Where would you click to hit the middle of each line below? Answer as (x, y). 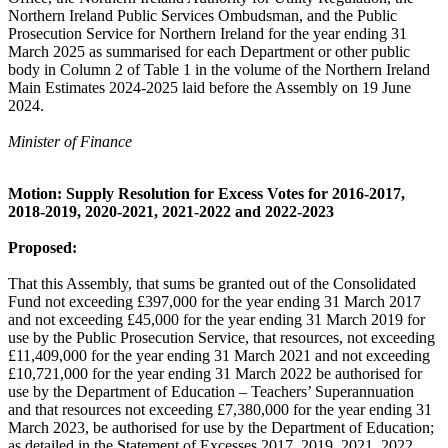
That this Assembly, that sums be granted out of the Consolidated (212, 284)
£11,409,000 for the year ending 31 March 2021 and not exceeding (219, 356)
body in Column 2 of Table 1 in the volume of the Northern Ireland (219, 70)
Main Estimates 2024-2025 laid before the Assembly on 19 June (209, 88)
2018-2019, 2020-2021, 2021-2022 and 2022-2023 (171, 212)
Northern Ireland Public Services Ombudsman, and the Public (202, 16)
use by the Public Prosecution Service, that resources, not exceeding (221, 338)
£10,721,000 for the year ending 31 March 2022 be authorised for (215, 374)
